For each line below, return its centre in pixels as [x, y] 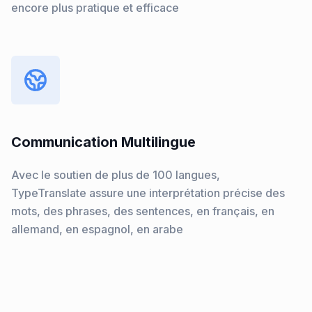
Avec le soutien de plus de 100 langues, [116, 175]
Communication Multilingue [103, 142]
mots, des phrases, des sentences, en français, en [143, 211]
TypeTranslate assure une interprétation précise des [148, 193]
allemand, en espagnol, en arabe [97, 229]
